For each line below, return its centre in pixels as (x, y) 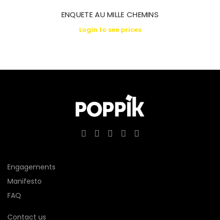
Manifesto (25, 181)
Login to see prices (110, 30)
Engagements (31, 167)
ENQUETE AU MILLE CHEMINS (110, 14)
